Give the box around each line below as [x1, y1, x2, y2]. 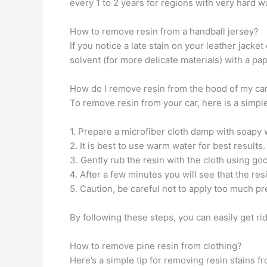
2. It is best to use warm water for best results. [70, 140, 265, 151]
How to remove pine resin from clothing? [70, 240, 242, 252]
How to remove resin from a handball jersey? [70, 26, 259, 37]
